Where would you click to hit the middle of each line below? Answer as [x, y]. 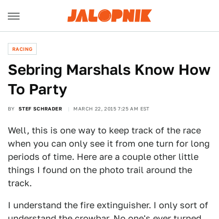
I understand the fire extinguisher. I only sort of [108, 205]
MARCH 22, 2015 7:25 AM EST [111, 109]
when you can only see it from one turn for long [109, 143]
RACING [22, 49]
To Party [37, 89]
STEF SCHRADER [40, 109]
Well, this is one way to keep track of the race [104, 130]
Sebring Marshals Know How [109, 69]
